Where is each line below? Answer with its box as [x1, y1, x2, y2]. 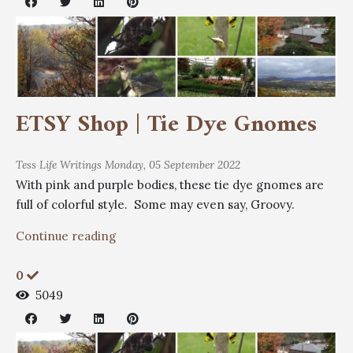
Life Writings [39, 158, 102, 172]
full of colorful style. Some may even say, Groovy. [16, 197, 295, 212]
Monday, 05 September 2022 [105, 158, 240, 172]
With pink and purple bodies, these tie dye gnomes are [16, 177, 324, 192]
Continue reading [16, 229, 116, 243]
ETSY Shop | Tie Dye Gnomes [16, 104, 317, 146]
